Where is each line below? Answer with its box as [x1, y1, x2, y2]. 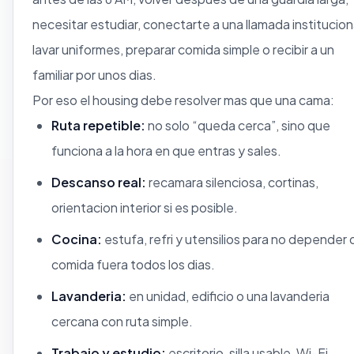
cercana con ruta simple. [51, 313, 193, 330]
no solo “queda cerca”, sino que [145, 117, 330, 134]
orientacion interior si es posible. [51, 199, 238, 217]
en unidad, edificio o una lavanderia [126, 288, 330, 305]
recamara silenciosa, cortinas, [146, 174, 318, 191]
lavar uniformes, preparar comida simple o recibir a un [32, 41, 334, 58]
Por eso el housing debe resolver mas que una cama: [32, 92, 334, 109]
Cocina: [51, 231, 102, 248]
